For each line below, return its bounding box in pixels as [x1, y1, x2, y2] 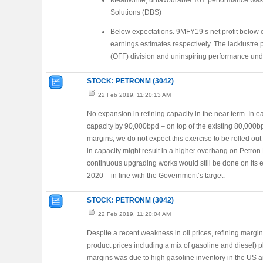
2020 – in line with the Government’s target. [87, 171, 225, 180]
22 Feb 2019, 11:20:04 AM [96, 211, 171, 217]
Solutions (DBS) [110, 8, 161, 16]
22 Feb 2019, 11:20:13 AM [96, 92, 171, 98]
